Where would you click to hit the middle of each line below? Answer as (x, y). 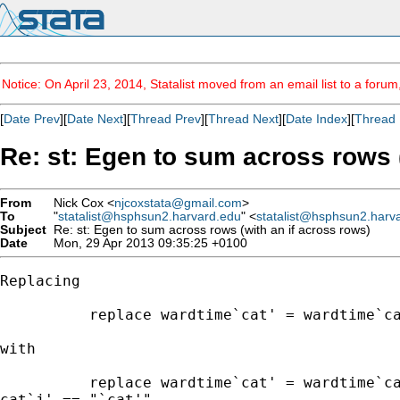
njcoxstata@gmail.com (178, 203)
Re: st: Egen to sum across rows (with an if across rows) (208, 229)
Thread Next (243, 119)
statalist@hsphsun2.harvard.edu (150, 216)
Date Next (95, 119)
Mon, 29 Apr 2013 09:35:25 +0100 (147, 243)
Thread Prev (166, 119)
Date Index (317, 119)
